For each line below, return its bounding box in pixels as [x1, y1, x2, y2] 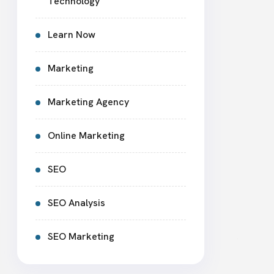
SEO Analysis [48, 196, 105, 209]
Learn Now [48, 28, 95, 41]
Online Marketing [48, 129, 125, 142]
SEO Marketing [48, 230, 114, 243]
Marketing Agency [48, 95, 129, 108]
